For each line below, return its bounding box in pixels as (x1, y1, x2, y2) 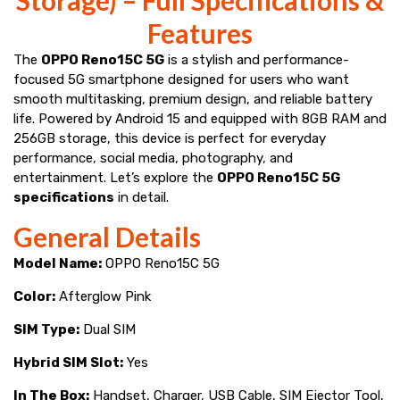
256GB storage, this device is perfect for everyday (13, 129, 326, 146)
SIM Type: (13, 321, 79, 337)
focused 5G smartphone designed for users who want (13, 71, 349, 87)
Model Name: (13, 254, 102, 271)
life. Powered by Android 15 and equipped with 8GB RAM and (13, 110, 387, 127)
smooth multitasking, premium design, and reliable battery (13, 90, 372, 107)
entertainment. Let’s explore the (13, 169, 217, 186)
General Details (13, 220, 201, 253)
